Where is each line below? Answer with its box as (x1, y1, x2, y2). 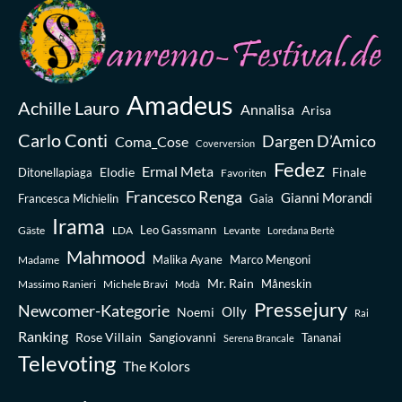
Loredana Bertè (267, 223, 335, 236)
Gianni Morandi (281, 189, 372, 205)
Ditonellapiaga (18, 165, 92, 179)
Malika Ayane (153, 252, 223, 267)
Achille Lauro (18, 96, 119, 118)
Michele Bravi (103, 276, 168, 291)
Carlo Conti (18, 128, 108, 151)
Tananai (301, 330, 341, 345)
